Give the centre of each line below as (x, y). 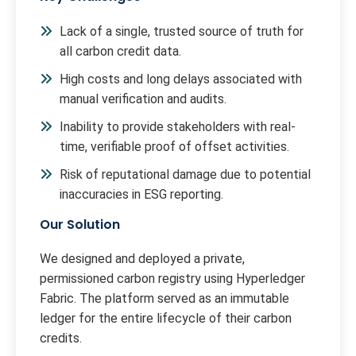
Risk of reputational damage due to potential (185, 174)
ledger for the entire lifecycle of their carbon (166, 318)
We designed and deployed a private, (142, 258)
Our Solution (80, 224)
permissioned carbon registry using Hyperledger (172, 278)
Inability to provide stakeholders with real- (178, 126)
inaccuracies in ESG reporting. (141, 194)
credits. (61, 338)
